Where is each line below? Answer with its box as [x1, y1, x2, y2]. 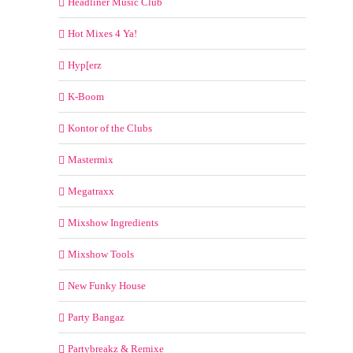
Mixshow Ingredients [68, 216, 158, 229]
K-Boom [68, 90, 104, 102]
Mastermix [68, 153, 113, 165]
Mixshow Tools [68, 247, 134, 260]
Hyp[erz [68, 58, 102, 71]
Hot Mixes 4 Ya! [68, 27, 137, 39]
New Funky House [68, 279, 146, 292]
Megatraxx [68, 184, 114, 197]
